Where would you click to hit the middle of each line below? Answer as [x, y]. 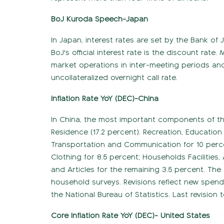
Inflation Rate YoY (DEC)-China [105, 98]
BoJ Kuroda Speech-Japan [99, 19]
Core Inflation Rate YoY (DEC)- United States [130, 215]
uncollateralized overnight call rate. [114, 77]
